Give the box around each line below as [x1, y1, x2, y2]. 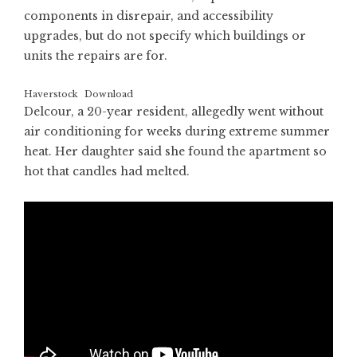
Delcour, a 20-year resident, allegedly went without [24, 104, 324, 120]
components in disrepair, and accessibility [24, 9, 273, 24]
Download [84, 88, 134, 100]
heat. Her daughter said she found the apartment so [24, 144, 327, 159]
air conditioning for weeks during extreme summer [24, 124, 330, 139]
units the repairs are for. [24, 49, 167, 64]
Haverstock [24, 88, 78, 100]
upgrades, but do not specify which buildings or [24, 29, 306, 44]
